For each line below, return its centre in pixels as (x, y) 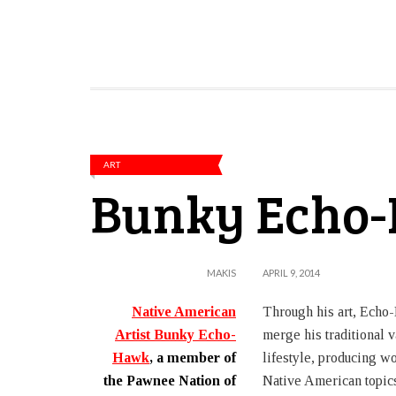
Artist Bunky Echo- (175, 335)
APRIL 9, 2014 (291, 273)
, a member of (193, 358)
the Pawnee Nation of (170, 381)
